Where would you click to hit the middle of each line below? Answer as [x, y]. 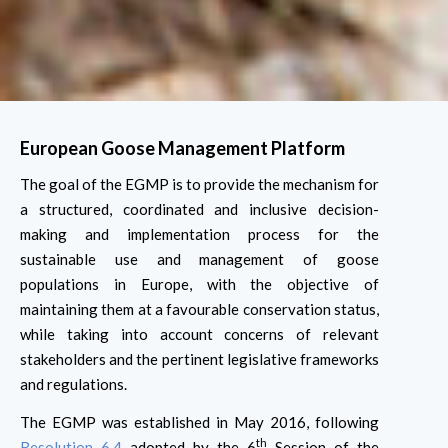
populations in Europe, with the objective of [200, 284]
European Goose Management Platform [182, 147]
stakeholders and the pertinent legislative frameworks [200, 359]
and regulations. [73, 384]
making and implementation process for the [200, 234]
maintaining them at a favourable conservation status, [200, 309]
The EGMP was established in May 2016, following [200, 421]
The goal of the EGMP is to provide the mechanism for [200, 184]
